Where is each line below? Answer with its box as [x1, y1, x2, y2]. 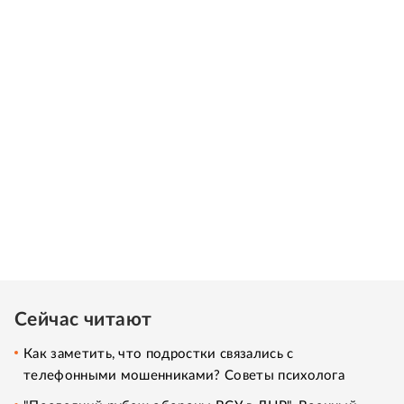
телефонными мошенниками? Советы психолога [23, 368, 345, 382]
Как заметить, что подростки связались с [23, 346, 294, 361]
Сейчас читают [14, 309, 152, 329]
